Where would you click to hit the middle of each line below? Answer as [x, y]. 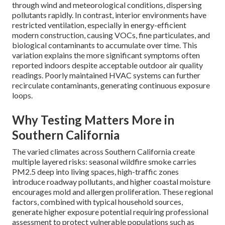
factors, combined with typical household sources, [97, 202]
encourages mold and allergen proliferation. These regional [113, 192]
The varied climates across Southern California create [103, 152]
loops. [22, 95]
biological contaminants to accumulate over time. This [105, 45]
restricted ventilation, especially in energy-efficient [99, 25]
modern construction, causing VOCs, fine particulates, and [111, 35]
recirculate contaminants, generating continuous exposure [111, 85]
